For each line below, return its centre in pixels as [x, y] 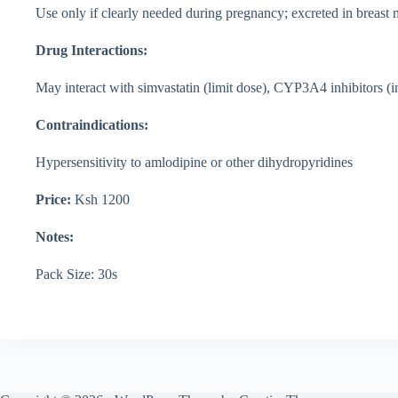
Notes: [55, 236]
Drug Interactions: [92, 50]
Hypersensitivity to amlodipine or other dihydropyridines [194, 162]
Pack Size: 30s [76, 274]
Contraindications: [92, 124]
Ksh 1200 [100, 199]
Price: [53, 199]
